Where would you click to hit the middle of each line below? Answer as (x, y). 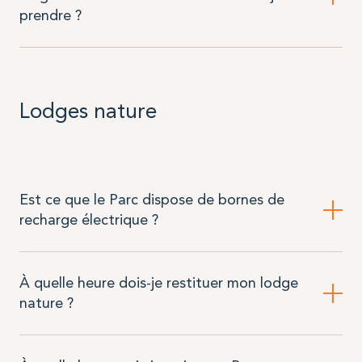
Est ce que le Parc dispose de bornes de (152, 200)
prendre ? (50, 15)
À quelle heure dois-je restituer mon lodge (158, 283)
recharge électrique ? (88, 220)
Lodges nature (88, 112)
